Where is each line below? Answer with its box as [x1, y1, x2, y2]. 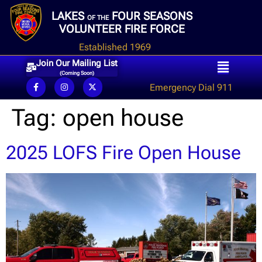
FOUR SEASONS [109, 9, 192, 23]
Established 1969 [79, 42, 151, 53]
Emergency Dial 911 [149, 81, 233, 93]
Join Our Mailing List [36, 57, 118, 68]
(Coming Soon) [60, 70, 94, 76]
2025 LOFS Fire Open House [6, 141, 241, 164]
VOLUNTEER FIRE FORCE [59, 22, 185, 36]
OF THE [87, 13, 109, 22]
